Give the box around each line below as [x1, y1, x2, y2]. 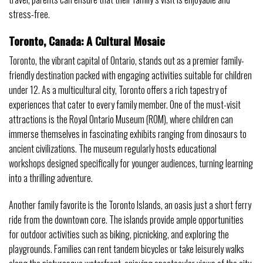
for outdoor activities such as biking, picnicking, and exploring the [9, 227, 229, 242]
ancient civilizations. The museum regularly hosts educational [9, 141, 217, 156]
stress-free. [9, 6, 50, 21]
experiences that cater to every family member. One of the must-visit [9, 97, 241, 112]
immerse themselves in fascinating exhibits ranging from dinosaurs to [9, 127, 247, 141]
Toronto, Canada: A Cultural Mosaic [9, 32, 165, 49]
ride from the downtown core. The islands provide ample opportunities [9, 213, 244, 227]
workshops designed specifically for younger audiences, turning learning [9, 156, 253, 171]
